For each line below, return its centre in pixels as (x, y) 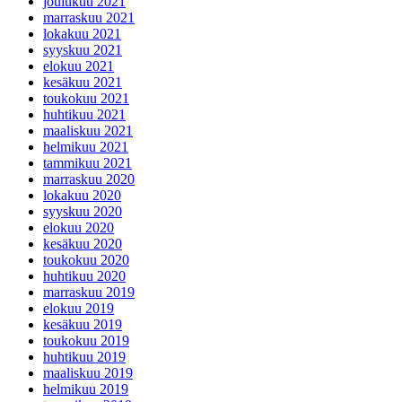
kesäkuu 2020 (83, 243)
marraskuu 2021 (89, 17)
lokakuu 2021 (82, 33)
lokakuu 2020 (82, 195)
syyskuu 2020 (83, 211)
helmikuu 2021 (86, 146)
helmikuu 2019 (86, 389)
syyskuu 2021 (83, 49)
